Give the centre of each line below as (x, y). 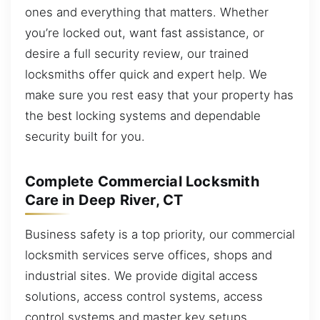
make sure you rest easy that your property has (159, 95)
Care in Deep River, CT (104, 200)
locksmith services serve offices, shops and (149, 255)
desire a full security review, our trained (137, 54)
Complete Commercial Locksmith (142, 182)
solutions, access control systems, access (144, 297)
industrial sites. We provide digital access (141, 276)
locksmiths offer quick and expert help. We (146, 75)
